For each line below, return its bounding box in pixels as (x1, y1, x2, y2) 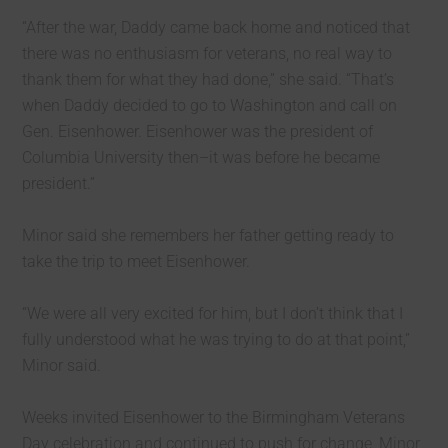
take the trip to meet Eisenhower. (22, 252, 251, 271)
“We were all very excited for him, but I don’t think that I (22, 304, 404, 323)
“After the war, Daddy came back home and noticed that (22, 18, 411, 37)
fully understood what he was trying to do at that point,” (22, 330, 411, 349)
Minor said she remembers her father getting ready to (22, 226, 395, 245)
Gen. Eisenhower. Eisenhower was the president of (22, 122, 374, 141)
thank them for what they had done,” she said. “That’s (22, 70, 395, 89)
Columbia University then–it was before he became (22, 148, 381, 167)
